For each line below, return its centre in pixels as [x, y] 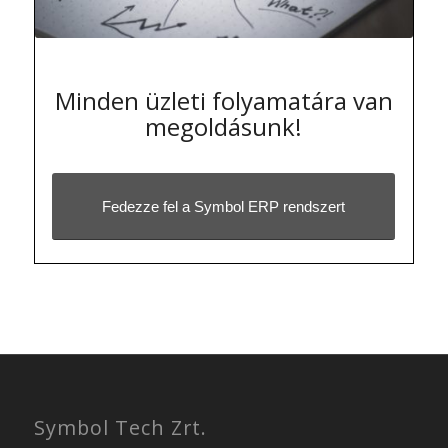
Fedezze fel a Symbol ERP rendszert [224, 206]
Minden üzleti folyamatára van [223, 100]
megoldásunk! [224, 126]
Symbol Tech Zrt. [120, 427]
